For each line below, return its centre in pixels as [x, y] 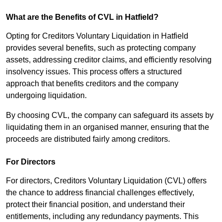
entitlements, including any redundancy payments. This [102, 217]
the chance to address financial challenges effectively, [100, 193]
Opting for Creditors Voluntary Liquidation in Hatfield [97, 36]
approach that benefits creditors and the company [92, 84]
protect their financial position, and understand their [95, 205]
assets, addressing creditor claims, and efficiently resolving [109, 60]
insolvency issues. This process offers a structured [94, 72]
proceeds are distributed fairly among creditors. [89, 139]
